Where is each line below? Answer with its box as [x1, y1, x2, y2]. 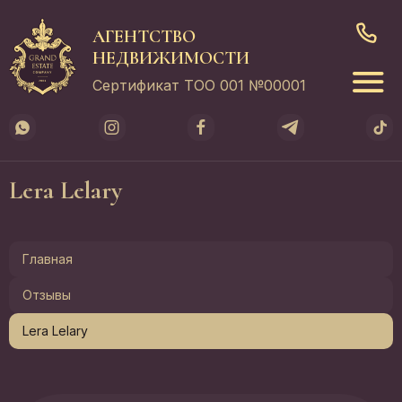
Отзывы [22, 286, 71, 302]
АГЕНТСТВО [92, 26, 196, 48]
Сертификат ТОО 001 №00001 [92, 76, 306, 95]
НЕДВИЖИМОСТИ [92, 48, 249, 70]
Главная [22, 250, 73, 267]
